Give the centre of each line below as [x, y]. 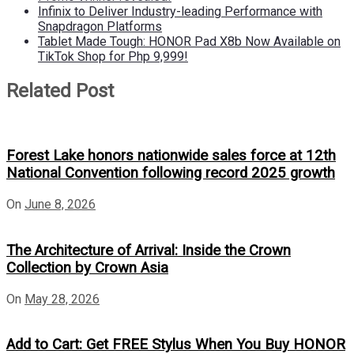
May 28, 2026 [62, 299]
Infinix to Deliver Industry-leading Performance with [180, 11]
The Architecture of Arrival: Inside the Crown [149, 250]
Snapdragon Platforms [100, 26]
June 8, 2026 [60, 205]
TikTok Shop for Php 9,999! [113, 56]
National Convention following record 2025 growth [171, 173]
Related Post [60, 90]
